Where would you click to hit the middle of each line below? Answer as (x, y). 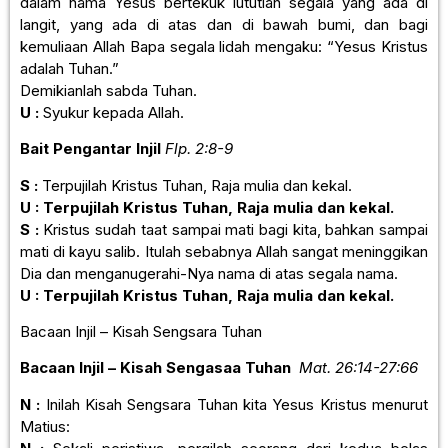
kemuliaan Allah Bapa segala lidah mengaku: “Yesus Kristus (224, 46)
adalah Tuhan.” (69, 68)
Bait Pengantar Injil (90, 149)
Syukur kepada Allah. (111, 112)
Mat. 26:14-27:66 (358, 368)
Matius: (45, 426)
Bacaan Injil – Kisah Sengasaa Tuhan (159, 368)
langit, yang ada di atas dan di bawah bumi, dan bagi (224, 24)
